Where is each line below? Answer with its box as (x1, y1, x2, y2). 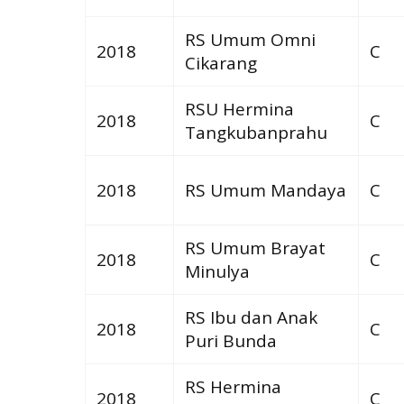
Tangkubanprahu (184, 120, 327, 144)
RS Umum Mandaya (184, 178, 346, 202)
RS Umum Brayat (184, 235, 326, 260)
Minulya (184, 259, 250, 283)
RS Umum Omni (184, 27, 316, 51)
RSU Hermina (184, 96, 294, 121)
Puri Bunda (184, 328, 277, 353)
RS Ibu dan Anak (184, 305, 317, 329)
